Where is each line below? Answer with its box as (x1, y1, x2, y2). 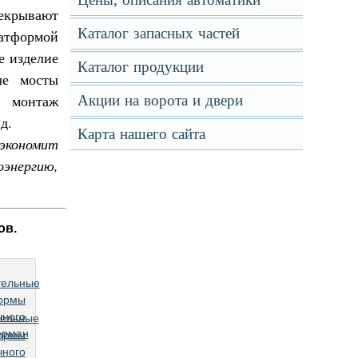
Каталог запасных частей (77, 25, 240, 42)
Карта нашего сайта (77, 125, 205, 142)
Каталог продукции (77, 58, 204, 75)
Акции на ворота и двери (77, 92, 243, 109)
